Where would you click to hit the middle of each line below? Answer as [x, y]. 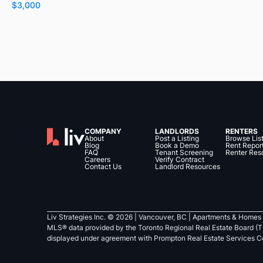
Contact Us [103, 166]
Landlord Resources [188, 166]
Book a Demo [177, 145]
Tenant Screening [184, 152]
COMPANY [103, 131]
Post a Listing [177, 138]
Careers [97, 159]
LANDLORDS [177, 131]
